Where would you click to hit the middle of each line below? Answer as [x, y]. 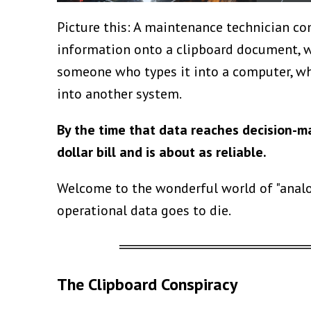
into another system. [119, 93]
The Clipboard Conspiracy [147, 284]
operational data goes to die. [144, 210]
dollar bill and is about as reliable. [162, 152]
